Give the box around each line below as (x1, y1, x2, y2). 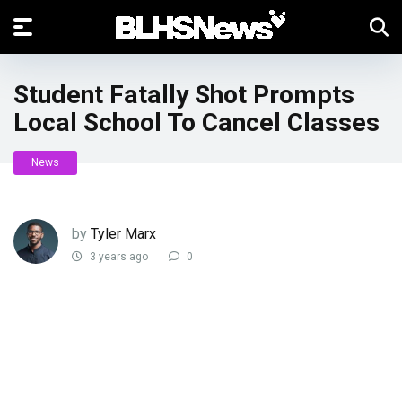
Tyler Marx (91, 224, 156, 242)
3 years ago (87, 250, 148, 264)
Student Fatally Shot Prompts (13, 80, 354, 109)
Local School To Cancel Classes (13, 108, 380, 137)
